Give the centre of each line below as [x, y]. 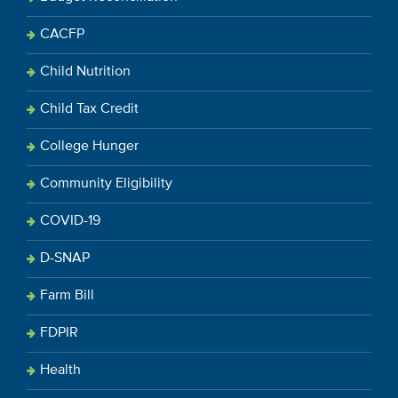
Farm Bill [67, 295]
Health [60, 370]
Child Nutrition [85, 72]
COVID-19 [70, 221]
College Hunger [89, 146]
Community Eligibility [106, 183]
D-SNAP [65, 258]
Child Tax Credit [89, 109]
